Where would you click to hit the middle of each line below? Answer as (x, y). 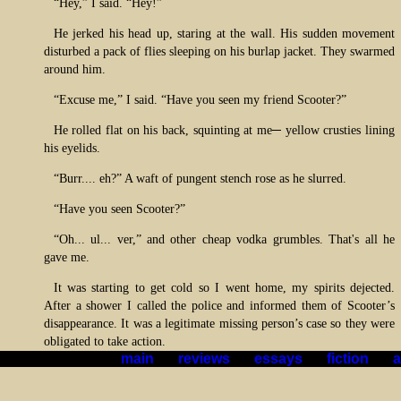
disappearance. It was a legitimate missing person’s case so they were (219, 324)
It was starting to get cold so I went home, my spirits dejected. (224, 288)
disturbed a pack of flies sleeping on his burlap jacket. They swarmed (219, 51)
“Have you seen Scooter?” (119, 209)
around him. (75, 69)
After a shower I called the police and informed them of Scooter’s (219, 306)
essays (278, 358)
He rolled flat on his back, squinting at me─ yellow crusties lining (224, 130)
